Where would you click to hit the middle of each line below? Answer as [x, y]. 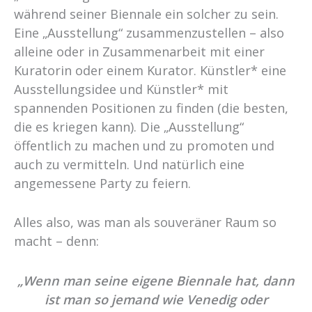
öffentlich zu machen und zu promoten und [144, 146]
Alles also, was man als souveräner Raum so [145, 223]
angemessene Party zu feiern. [102, 184]
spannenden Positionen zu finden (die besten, [151, 108]
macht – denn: [56, 241]
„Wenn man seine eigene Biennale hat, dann [156, 280]
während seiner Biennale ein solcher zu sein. [146, 14]
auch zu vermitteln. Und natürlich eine [129, 165]
